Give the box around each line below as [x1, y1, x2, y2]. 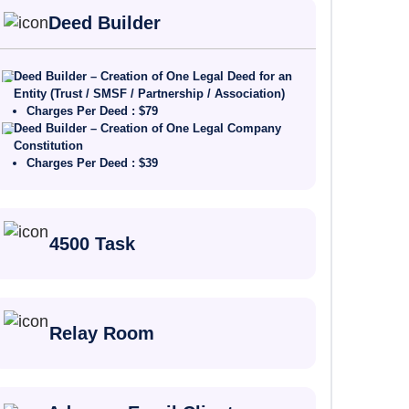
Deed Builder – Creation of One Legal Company [13, 121, 281, 135]
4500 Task [48, 234, 135, 254]
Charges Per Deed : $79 [26, 104, 158, 118]
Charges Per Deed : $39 [26, 156, 158, 170]
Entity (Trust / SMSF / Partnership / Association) [13, 87, 285, 100]
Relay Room [48, 323, 154, 343]
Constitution [13, 139, 83, 152]
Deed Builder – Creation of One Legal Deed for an [13, 69, 292, 83]
